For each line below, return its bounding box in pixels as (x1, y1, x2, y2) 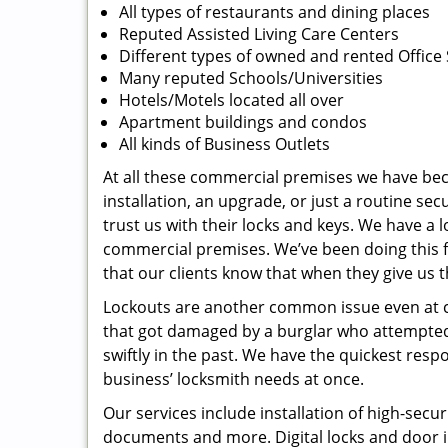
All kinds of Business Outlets (119, 133, 330, 155)
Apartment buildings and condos (119, 111, 367, 133)
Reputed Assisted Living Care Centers (119, 23, 399, 45)
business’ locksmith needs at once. (103, 368, 364, 390)
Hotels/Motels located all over (119, 89, 344, 111)
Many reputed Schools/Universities (119, 67, 383, 89)
